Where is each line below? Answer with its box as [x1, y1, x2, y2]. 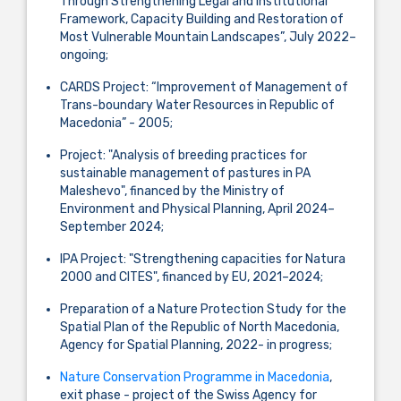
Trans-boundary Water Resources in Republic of [60, 97, 335, 113]
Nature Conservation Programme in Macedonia [60, 369, 329, 385]
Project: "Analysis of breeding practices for [60, 147, 307, 163]
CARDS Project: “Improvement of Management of [60, 79, 348, 95]
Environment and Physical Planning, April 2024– [60, 200, 335, 217]
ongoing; [60, 47, 108, 63]
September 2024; [60, 218, 164, 235]
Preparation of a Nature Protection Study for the [60, 301, 346, 317]
